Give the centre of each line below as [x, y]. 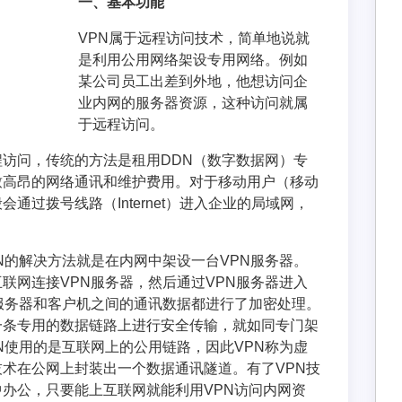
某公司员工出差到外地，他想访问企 [193, 81]
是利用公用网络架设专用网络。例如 [193, 60]
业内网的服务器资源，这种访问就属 [193, 103]
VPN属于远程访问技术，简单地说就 [194, 38]
